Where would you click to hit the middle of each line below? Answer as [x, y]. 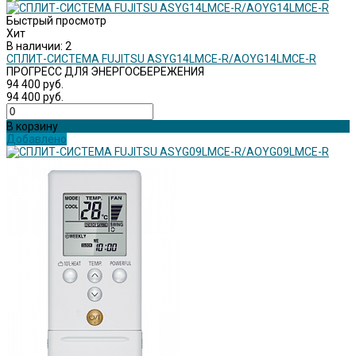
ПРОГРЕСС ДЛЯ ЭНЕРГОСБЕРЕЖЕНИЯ [105, 72]
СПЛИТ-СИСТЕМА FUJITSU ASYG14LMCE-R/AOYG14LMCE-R [161, 59]
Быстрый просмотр [56, 21]
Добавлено [37, 139]
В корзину [32, 127]
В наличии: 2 [39, 46]
